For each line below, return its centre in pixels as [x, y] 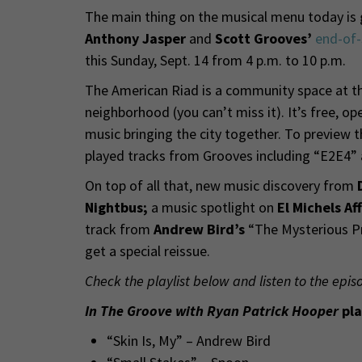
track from [119, 229]
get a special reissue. [147, 251]
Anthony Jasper [135, 39]
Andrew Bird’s [199, 229]
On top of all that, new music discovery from [221, 186]
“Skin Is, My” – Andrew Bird [188, 341]
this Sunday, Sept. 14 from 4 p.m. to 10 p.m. [215, 61]
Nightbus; [116, 208]
